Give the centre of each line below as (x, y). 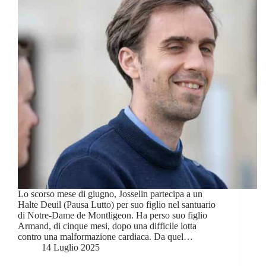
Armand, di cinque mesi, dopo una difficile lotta (107, 226)
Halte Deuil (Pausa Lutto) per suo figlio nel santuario (117, 204)
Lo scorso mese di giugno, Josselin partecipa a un (110, 194)
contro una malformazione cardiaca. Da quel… (105, 236)
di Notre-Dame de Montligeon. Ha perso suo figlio (113, 215)
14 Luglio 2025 (71, 247)
